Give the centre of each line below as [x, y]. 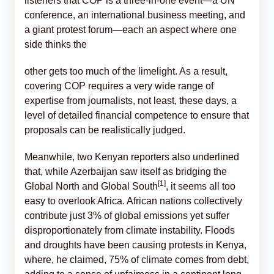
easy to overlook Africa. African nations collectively [133, 201]
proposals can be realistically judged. [105, 130]
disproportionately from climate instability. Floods [130, 231]
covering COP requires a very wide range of [119, 86]
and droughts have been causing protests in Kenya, [135, 245]
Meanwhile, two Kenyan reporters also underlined [132, 157]
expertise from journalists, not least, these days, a [131, 101]
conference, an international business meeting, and [135, 15]
